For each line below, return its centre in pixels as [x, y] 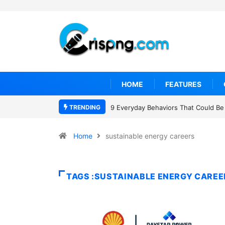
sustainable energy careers [150, 136]
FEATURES [183, 84]
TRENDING [84, 107]
